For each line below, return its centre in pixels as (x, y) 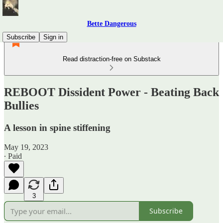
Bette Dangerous (111, 24)
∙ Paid (13, 156)
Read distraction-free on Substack (111, 59)
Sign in (53, 37)
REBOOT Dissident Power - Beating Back (111, 92)
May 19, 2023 (26, 147)
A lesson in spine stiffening (57, 127)
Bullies (21, 105)
